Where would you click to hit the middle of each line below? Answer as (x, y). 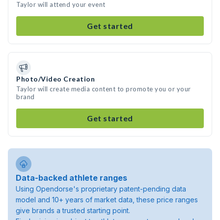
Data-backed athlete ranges (71, 178)
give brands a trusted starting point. (73, 210)
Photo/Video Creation (55, 79)
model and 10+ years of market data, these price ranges (107, 200)
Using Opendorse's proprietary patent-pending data (101, 189)
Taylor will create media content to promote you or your (104, 89)
